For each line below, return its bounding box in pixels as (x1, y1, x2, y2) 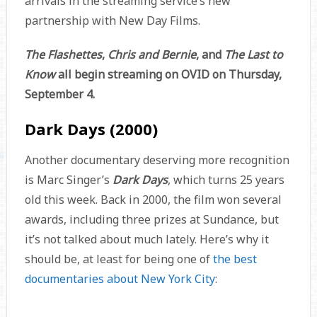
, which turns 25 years (167, 172, 284, 188)
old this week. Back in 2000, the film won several (24, 192, 282, 208)
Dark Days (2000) (24, 118, 158, 140)
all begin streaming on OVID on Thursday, (57, 67, 282, 83)
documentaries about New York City (24, 271, 215, 287)
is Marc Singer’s (24, 172, 113, 188)
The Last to (224, 47, 283, 63)
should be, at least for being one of (24, 251, 213, 267)
